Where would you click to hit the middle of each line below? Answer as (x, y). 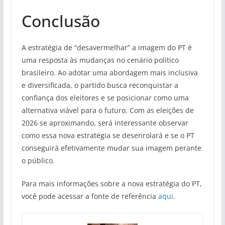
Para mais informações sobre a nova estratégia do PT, (111, 184)
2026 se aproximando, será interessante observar (105, 123)
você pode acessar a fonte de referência (90, 196)
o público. (38, 161)
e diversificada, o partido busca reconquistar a (100, 85)
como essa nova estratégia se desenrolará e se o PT (108, 136)
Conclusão (61, 21)
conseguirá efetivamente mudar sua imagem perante (111, 148)
